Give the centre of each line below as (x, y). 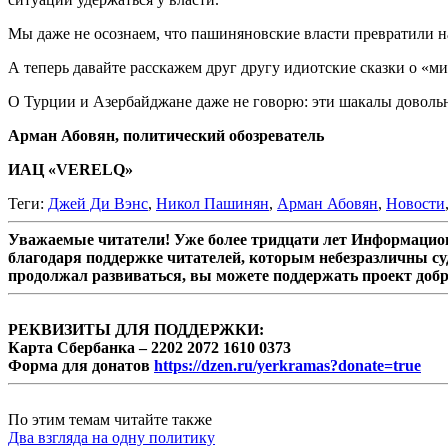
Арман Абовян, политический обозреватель (166, 135)
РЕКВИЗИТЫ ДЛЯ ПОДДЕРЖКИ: (136, 329)
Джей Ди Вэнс (98, 203)
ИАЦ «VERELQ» (70, 169)
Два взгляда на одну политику (111, 437)
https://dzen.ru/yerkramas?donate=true (287, 365)
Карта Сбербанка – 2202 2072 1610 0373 (149, 347)
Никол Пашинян (212, 203)
